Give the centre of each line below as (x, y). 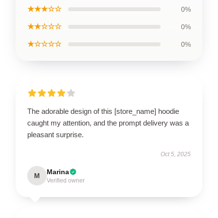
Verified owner (66, 181)
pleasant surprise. (55, 135)
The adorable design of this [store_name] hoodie (103, 111)
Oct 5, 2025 (176, 154)
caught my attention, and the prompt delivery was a (108, 123)
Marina (58, 172)
